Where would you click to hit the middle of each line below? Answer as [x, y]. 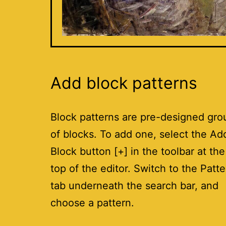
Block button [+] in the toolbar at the [138, 151]
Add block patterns [124, 83]
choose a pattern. [92, 203]
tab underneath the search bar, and [134, 185]
